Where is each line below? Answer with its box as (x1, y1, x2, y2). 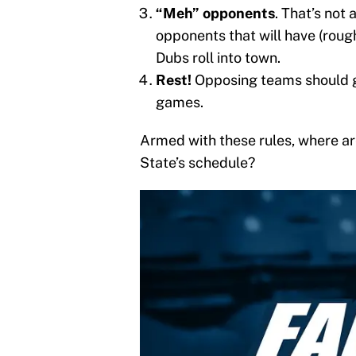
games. (156, 93, 203, 110)
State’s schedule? (140, 153, 255, 171)
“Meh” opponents (156, 4, 275, 21)
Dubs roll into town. (156, 48, 281, 66)
